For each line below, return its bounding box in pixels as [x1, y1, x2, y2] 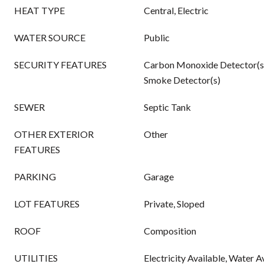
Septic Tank [144, 101, 191, 113]
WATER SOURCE [14, 32, 85, 43]
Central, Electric [144, 5, 209, 16]
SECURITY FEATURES [14, 59, 107, 70]
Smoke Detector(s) [144, 74, 220, 85]
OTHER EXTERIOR [14, 128, 94, 140]
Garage [144, 171, 174, 182]
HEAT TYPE [14, 5, 65, 16]
